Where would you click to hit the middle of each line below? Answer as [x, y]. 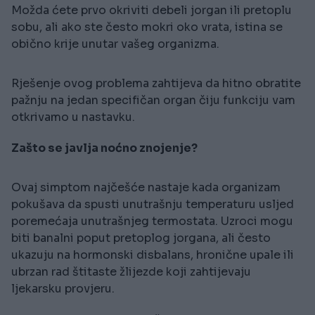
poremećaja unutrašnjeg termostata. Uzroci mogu [152, 221]
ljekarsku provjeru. [63, 288]
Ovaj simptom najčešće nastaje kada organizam [146, 187]
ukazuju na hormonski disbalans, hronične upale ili [153, 255]
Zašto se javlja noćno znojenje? [104, 148]
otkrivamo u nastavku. [73, 117]
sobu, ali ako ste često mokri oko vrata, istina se [147, 27]
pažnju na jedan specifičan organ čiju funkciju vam [153, 100]
